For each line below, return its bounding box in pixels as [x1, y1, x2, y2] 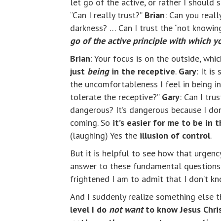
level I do [70, 204, 109, 216]
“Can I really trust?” [70, 9, 145, 21]
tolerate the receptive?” [70, 91, 162, 103]
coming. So [70, 117, 112, 129]
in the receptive [109, 66, 175, 77]
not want [109, 204, 143, 216]
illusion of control [140, 130, 210, 142]
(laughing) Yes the [70, 130, 140, 142]
